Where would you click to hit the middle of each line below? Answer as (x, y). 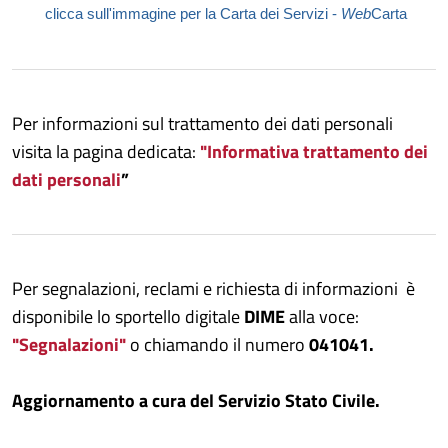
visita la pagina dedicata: (104, 151)
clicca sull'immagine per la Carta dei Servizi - (193, 13)
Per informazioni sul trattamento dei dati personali (202, 123)
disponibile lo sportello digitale (128, 316)
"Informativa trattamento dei (314, 151)
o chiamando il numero (219, 344)
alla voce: (324, 316)
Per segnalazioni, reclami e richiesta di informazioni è (213, 288)
